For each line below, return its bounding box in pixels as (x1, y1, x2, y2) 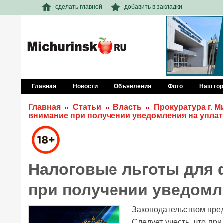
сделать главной (55, 3, 102, 10)
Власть (113, 103, 142, 111)
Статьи (73, 103, 101, 111)
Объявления (114, 83, 151, 90)
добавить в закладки (124, 3, 182, 10)
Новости (73, 83, 98, 90)
